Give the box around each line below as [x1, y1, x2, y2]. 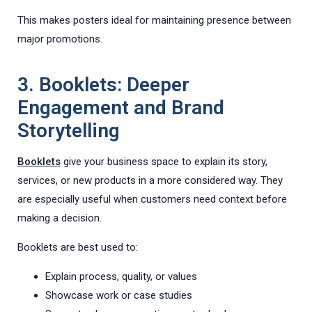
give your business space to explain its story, [61, 155, 267, 169]
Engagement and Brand [17, 96, 224, 120]
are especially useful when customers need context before [17, 193, 287, 206]
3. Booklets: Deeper [17, 73, 189, 97]
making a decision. [17, 212, 102, 225]
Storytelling [17, 119, 120, 143]
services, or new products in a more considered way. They [17, 174, 283, 187]
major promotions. [17, 33, 102, 46]
